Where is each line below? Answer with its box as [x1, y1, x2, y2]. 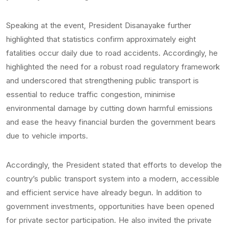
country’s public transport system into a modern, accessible [6, 174, 219, 184]
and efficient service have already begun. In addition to [6, 188, 202, 197]
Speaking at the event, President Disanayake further [6, 20, 191, 30]
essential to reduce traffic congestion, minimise [6, 89, 175, 99]
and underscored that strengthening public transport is [6, 76, 199, 85]
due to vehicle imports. [6, 131, 88, 141]
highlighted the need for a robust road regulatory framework [6, 62, 220, 72]
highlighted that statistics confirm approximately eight [6, 34, 196, 44]
